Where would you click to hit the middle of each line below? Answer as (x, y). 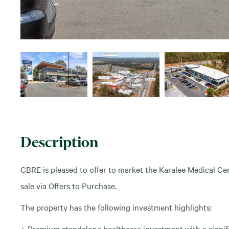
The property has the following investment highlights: (116, 207)
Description (59, 142)
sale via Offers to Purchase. (68, 185)
